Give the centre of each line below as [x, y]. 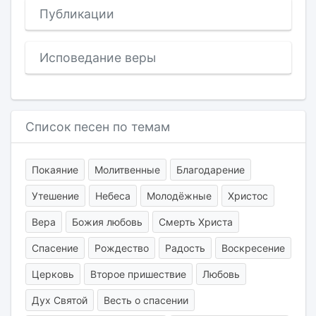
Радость [185, 248]
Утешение [55, 196]
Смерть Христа [195, 222]
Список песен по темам [97, 127]
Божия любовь [107, 222]
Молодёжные [179, 196]
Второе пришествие [138, 274]
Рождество [121, 248]
